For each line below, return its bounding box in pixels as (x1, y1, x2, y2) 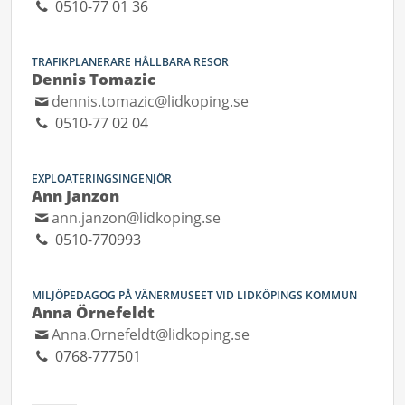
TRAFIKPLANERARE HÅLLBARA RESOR (32, 54, 229, 70)
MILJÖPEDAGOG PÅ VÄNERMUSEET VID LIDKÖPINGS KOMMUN (32, 287, 357, 303)
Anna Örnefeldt (32, 302, 155, 323)
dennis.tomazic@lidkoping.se (52, 91, 250, 111)
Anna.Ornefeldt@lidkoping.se (52, 325, 250, 344)
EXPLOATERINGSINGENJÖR (32, 171, 172, 186)
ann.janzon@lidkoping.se (52, 208, 221, 228)
